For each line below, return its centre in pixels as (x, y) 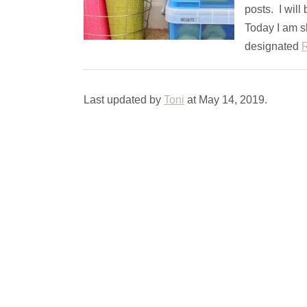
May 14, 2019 (232, 100)
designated (273, 47)
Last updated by (124, 100)
